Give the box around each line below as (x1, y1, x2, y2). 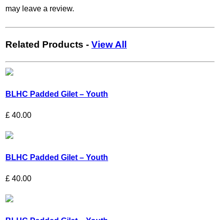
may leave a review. (5, 4, 75, 13)
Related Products (5, 39, 84, 50)
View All (91, 39, 127, 50)
